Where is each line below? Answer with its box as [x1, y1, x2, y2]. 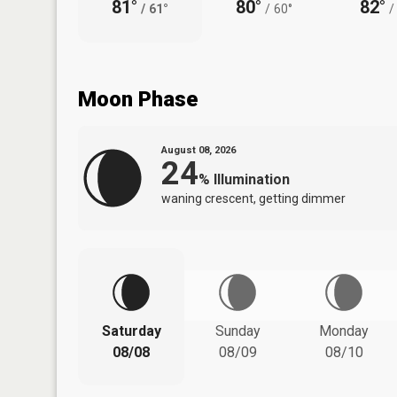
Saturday [101, 322, 161, 339]
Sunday [214, 322, 261, 339]
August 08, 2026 [161, 144, 236, 156]
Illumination [214, 170, 290, 188]
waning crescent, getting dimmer [161, 191, 346, 206]
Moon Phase [78, 86, 198, 112]
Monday [319, 322, 369, 339]
